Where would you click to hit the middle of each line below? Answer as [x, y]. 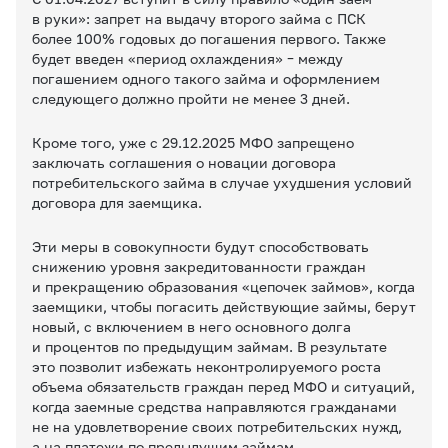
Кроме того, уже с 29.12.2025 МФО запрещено [193, 142]
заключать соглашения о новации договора [184, 162]
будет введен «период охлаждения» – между [187, 58]
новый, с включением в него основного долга [191, 326]
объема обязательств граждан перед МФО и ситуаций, [223, 386]
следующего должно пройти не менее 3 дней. [191, 98]
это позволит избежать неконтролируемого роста [206, 366]
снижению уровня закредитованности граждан [199, 266]
